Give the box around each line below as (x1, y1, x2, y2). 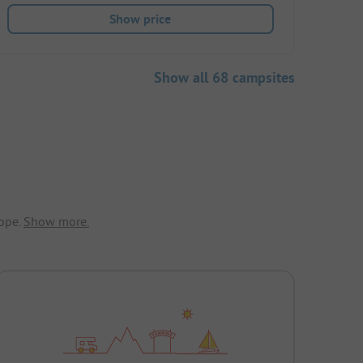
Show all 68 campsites (154, 68, 295, 88)
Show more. (23, 213, 89, 230)
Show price (109, 11, 172, 28)
